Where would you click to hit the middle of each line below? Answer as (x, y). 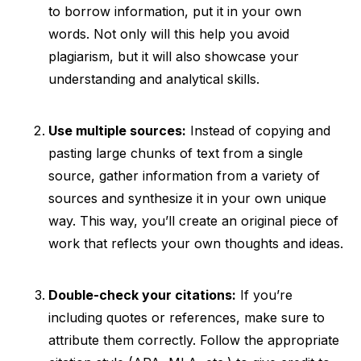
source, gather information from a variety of (184, 176)
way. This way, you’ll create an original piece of (193, 221)
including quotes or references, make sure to (187, 317)
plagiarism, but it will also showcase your (174, 56)
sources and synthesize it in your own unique (187, 198)
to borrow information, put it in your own (175, 11)
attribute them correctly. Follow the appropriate (194, 340)
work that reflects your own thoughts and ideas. (196, 243)
